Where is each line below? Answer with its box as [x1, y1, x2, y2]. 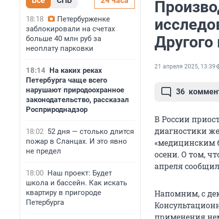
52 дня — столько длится [47, 127, 134, 136]
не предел [26, 147, 61, 155]
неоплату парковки [26, 44, 93, 53]
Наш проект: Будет [47, 169, 112, 177]
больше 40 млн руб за [26, 34, 101, 43]
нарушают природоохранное [26, 86, 124, 94]
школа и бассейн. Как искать [26, 178, 127, 187]
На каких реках [49, 66, 102, 75]
